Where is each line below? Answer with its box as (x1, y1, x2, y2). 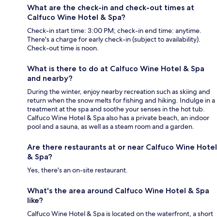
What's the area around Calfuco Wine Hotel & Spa (27, 186, 209, 195)
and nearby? (27, 73, 73, 83)
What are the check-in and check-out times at (27, 2, 194, 12)
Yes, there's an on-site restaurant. (27, 165, 128, 174)
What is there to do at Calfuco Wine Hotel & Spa (27, 63, 204, 73)
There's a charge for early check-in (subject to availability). (27, 34, 201, 44)
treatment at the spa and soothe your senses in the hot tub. (27, 104, 205, 113)
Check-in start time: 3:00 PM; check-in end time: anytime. (27, 26, 201, 35)
